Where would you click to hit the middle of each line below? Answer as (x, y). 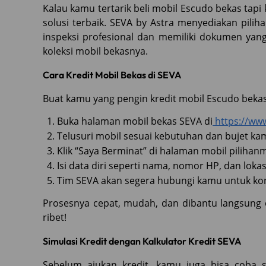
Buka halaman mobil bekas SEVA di (135, 121)
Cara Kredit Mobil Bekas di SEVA (112, 75)
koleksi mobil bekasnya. (95, 51)
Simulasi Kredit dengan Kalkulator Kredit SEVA (142, 241)
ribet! (55, 217)
